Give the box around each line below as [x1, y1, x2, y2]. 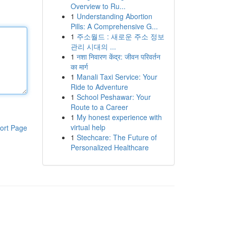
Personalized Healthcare [70, 142, 149, 152]
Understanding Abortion [76, 11, 152, 21]
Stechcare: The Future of [76, 132, 157, 142]
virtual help [70, 122, 105, 132]
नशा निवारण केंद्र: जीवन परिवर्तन [76, 51, 160, 62]
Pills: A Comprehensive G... [70, 21, 158, 31]
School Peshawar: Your [76, 92, 151, 102]
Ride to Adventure [70, 82, 128, 92]
